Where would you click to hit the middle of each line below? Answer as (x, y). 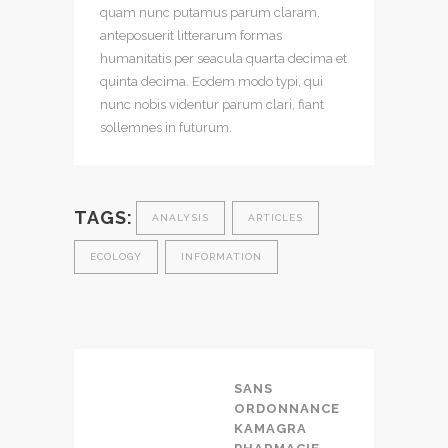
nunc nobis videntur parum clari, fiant (212, 104)
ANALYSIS (180, 217)
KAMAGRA (270, 428)
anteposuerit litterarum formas (191, 35)
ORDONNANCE (287, 408)
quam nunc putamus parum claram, (210, 12)
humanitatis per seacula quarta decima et (223, 58)
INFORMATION (221, 256)
